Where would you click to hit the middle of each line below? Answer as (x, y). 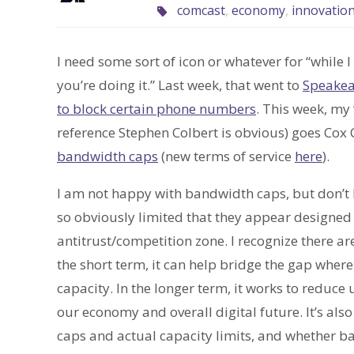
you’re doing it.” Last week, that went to (180, 85)
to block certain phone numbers (156, 109)
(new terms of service (226, 156)
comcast (201, 11)
